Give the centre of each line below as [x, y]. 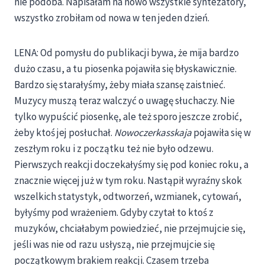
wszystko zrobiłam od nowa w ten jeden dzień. [112, 18]
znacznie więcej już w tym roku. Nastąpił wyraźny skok [128, 181]
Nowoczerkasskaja [152, 133]
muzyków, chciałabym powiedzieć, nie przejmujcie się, [130, 229]
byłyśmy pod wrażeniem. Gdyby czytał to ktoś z [114, 213]
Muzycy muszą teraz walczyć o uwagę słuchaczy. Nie [125, 101]
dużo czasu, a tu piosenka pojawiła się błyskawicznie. [125, 69]
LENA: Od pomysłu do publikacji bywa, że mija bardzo [127, 53]
